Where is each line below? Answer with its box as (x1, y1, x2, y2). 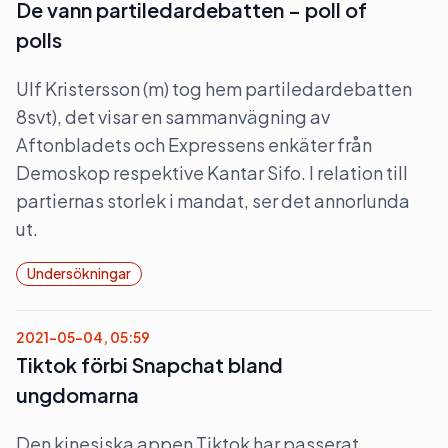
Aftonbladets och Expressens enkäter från (16, 133, 372, 156)
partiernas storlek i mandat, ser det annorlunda (16, 189, 410, 212)
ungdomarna (16, 382, 139, 407)
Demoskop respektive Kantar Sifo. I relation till (16, 161, 408, 184)
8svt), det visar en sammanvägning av (16, 105, 330, 128)
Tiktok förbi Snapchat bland (16, 352, 283, 377)
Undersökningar (27, 264, 131, 282)
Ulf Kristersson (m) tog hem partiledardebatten (16, 77, 412, 100)
